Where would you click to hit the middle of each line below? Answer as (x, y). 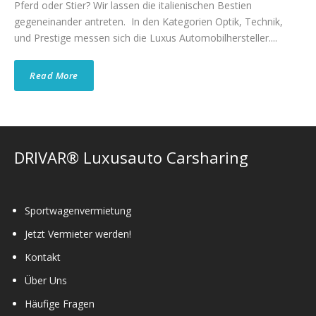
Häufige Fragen (60, 304)
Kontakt (43, 257)
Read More (54, 75)
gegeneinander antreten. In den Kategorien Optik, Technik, (148, 22)
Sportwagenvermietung (78, 211)
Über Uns (46, 280)
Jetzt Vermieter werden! (78, 234)
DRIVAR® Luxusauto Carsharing (131, 157)
